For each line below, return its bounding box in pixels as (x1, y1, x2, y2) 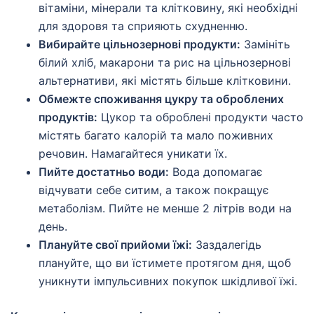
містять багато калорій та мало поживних (39, 128, 273, 143)
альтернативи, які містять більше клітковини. (39, 74, 291, 88)
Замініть (240, 37, 290, 52)
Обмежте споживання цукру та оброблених (39, 92, 284, 107)
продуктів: (39, 110, 97, 125)
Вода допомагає (169, 165, 263, 179)
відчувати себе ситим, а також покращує (39, 183, 269, 198)
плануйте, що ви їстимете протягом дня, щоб (39, 256, 291, 271)
